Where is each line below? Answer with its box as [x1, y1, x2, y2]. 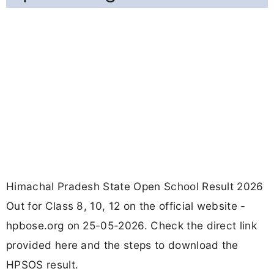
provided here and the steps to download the [6, 239, 239, 252]
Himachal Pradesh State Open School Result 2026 [6, 180, 264, 193]
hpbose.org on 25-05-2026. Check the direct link [6, 219, 257, 232]
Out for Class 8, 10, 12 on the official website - [6, 199, 246, 213]
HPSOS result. [6, 258, 79, 272]
